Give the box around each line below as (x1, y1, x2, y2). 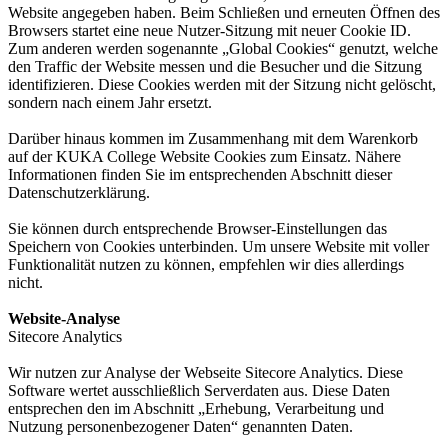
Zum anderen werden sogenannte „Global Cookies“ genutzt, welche (8, 40, 438, 57)
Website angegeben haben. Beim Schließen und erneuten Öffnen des (8, 4, 440, 21)
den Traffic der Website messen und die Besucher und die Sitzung (8, 58, 422, 75)
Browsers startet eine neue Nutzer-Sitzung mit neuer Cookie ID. (8, 22, 411, 39)
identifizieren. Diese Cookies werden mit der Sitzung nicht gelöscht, (8, 76, 436, 93)
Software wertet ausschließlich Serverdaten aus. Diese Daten (8, 382, 390, 399)
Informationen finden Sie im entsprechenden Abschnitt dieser (8, 166, 392, 183)
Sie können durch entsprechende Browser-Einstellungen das (8, 220, 387, 237)
